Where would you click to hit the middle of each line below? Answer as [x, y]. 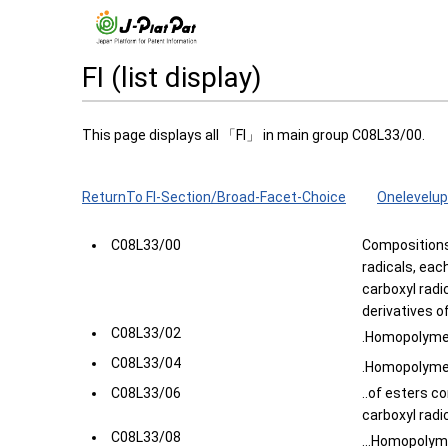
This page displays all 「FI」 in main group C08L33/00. [253, 135]
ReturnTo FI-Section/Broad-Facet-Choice [214, 197]
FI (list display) [172, 77]
